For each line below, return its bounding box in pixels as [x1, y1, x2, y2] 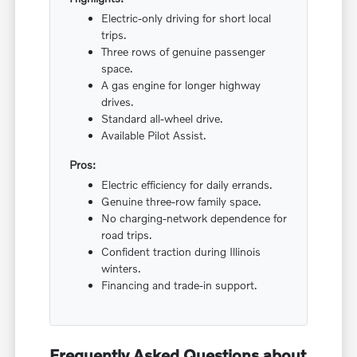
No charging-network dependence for [101, 210, 288, 225]
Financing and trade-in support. [101, 277, 258, 292]
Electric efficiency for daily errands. [101, 177, 273, 191]
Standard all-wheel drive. [101, 111, 224, 125]
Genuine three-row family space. [101, 194, 262, 208]
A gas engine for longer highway [101, 77, 261, 92]
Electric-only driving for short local [101, 10, 272, 25]
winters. [101, 261, 142, 275]
